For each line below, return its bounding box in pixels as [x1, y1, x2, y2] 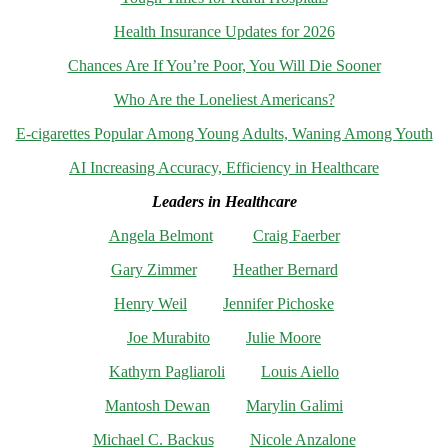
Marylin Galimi [246, 397, 343, 415]
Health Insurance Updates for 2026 [113, 23, 335, 41]
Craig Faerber [252, 227, 340, 245]
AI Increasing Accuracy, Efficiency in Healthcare [69, 159, 379, 177]
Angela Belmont [108, 227, 213, 245]
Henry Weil [114, 295, 187, 313]
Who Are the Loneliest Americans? [113, 91, 335, 109]
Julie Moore [246, 329, 321, 347]
